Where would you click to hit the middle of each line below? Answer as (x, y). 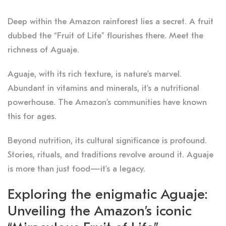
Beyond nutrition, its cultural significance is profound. (107, 140)
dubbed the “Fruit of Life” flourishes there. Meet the (105, 35)
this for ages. (32, 116)
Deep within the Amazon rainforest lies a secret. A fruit (110, 21)
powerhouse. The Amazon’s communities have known (107, 102)
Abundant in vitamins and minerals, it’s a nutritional (103, 88)
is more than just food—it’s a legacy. (76, 168)
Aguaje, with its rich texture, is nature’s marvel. (95, 74)
